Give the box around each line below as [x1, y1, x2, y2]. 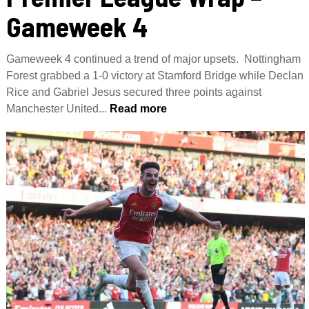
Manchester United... [6, 103, 107, 114]
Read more [106, 103, 167, 114]
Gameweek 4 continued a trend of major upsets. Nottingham [6, 53, 301, 65]
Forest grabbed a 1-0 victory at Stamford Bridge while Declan [6, 70, 303, 81]
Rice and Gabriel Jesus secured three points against [6, 86, 261, 98]
